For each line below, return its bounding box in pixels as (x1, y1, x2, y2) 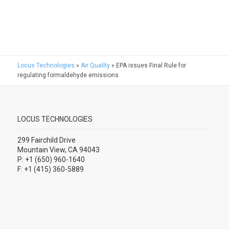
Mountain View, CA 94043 (17, 145, 100, 154)
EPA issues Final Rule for (116, 61, 186, 69)
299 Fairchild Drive (17, 135, 76, 144)
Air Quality (80, 61, 110, 69)
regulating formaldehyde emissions (17, 71, 119, 79)
